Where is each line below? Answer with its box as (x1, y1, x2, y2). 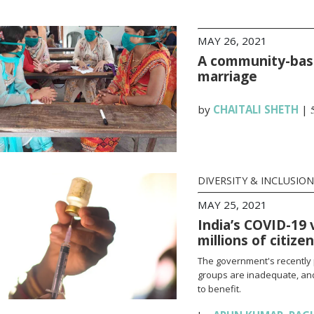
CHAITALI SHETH (212, 102, 299, 116)
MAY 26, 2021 (197, 34, 267, 48)
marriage (197, 67, 257, 86)
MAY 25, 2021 (197, 198, 267, 212)
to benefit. (197, 282, 241, 295)
